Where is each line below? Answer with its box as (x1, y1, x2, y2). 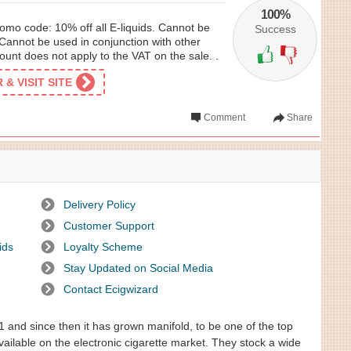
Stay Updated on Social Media (63, 262, 213, 274)
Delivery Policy (63, 198, 136, 211)
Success (254, 23, 296, 35)
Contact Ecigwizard (63, 283, 158, 295)
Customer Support (63, 219, 154, 232)
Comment (204, 112, 245, 123)
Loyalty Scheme (63, 241, 143, 253)
